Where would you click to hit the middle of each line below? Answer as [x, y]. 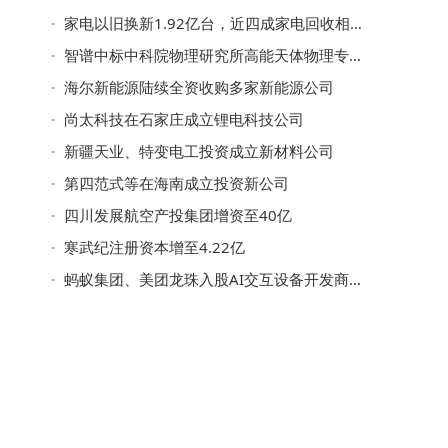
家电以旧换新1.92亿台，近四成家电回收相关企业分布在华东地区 [207, 23]
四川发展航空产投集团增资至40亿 [178, 215]
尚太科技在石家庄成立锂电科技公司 [184, 119]
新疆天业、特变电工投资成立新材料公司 [199, 151]
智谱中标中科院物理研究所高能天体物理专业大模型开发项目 [206, 55]
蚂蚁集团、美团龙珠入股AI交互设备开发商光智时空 [206, 279]
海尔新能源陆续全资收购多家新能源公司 [199, 87]
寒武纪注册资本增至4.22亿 [154, 247]
